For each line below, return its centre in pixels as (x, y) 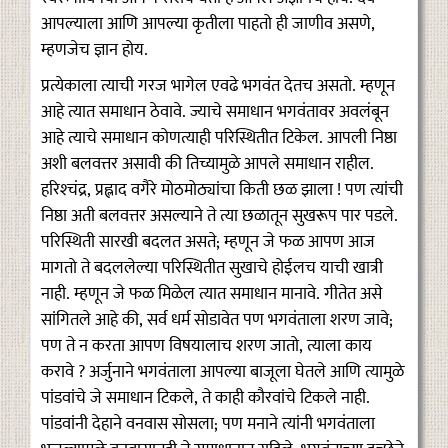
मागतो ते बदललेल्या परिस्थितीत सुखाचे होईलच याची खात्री (212, 268)
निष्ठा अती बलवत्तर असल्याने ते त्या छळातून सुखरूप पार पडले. (219, 216)
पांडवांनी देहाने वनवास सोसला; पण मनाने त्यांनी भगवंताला (208, 424)
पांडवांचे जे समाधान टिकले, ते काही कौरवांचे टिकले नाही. (205, 398)
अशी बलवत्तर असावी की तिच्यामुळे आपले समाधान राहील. (207, 164)
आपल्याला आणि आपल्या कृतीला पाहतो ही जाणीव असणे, (208, 24)
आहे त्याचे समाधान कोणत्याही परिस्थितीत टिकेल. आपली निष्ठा (219, 138)
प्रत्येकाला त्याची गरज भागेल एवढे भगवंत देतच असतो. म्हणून (218, 86)
